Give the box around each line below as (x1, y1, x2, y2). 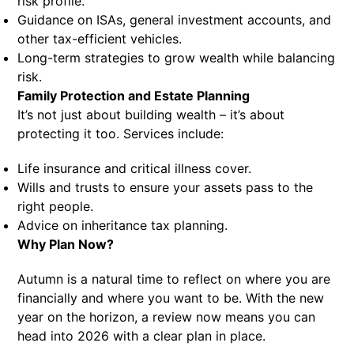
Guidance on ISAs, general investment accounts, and (17, 12, 332, 28)
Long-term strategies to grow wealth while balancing (17, 50, 336, 66)
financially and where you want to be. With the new (17, 290, 325, 306)
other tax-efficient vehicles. (17, 31, 183, 47)
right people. (17, 198, 94, 214)
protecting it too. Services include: (17, 126, 224, 141)
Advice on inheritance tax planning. (17, 217, 228, 233)
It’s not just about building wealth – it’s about (17, 107, 285, 122)
